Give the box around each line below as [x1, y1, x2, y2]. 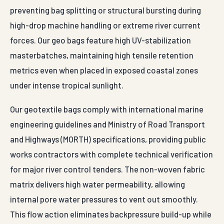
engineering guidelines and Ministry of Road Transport [10, 119, 205, 129]
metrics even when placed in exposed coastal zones [10, 65, 198, 75]
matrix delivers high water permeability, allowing [10, 179, 185, 189]
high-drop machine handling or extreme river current [10, 20, 200, 30]
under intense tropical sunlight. [10, 80, 123, 90]
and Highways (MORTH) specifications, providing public [10, 134, 206, 144]
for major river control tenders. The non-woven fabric [10, 164, 205, 174]
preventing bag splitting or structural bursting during [10, 5, 201, 15]
